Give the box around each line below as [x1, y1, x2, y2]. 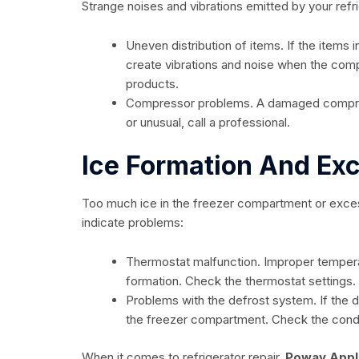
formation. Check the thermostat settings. [126, 273, 356, 289]
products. [126, 75, 179, 91]
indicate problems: [82, 215, 184, 231]
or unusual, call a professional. [126, 114, 290, 130]
